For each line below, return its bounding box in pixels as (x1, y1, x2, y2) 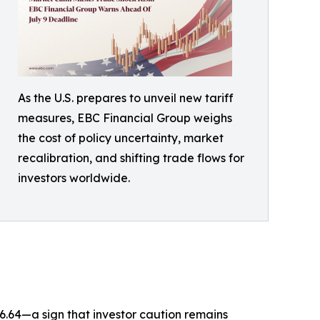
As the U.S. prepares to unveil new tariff (18, 91, 234, 106)
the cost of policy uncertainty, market (18, 131, 224, 146)
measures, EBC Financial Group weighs (18, 111, 232, 126)
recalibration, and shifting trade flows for (18, 151, 244, 166)
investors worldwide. (18, 171, 130, 186)
